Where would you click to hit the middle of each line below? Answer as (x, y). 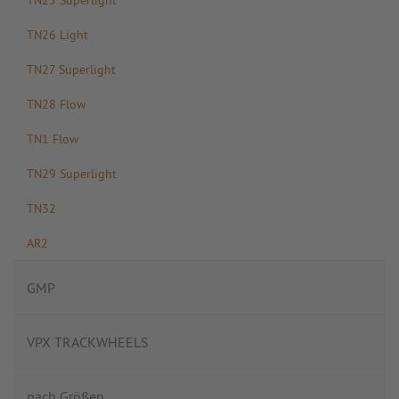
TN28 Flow (56, 104)
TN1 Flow (53, 138)
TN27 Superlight (71, 69)
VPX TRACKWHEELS (88, 342)
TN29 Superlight (72, 173)
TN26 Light (57, 34)
